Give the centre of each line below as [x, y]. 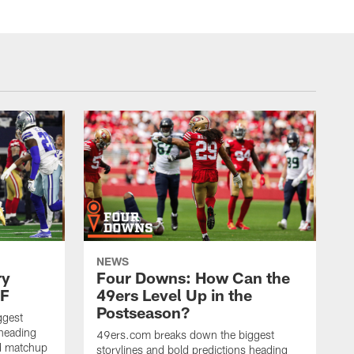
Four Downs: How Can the [193, 278]
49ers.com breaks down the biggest [185, 335]
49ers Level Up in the [174, 295]
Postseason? [143, 313]
